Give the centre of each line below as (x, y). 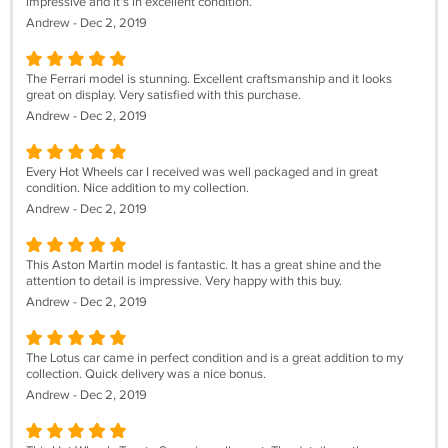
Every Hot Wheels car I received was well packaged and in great (202, 172)
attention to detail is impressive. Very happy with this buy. (184, 281)
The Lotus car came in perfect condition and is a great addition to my (214, 358)
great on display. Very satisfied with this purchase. (163, 95)
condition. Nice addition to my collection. (137, 188)
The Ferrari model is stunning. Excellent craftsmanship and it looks (209, 79)
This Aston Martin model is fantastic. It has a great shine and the (203, 265)
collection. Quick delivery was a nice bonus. (146, 374)
